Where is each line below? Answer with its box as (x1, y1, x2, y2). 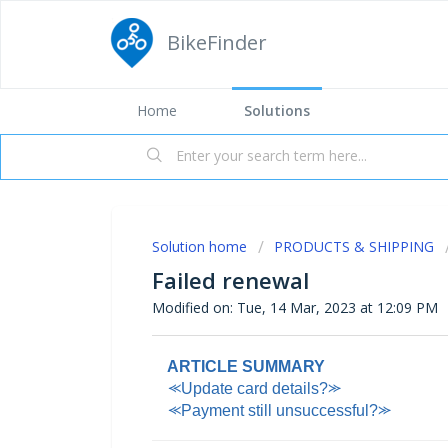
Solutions (244, 101, 310, 120)
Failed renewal (152, 265, 309, 295)
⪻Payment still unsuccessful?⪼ (152, 401, 391, 419)
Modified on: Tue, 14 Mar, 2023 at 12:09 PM (152, 298, 438, 317)
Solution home (152, 237, 251, 256)
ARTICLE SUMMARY (152, 357, 325, 375)
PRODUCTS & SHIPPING (274, 237, 434, 256)
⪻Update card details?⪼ (152, 379, 341, 397)
